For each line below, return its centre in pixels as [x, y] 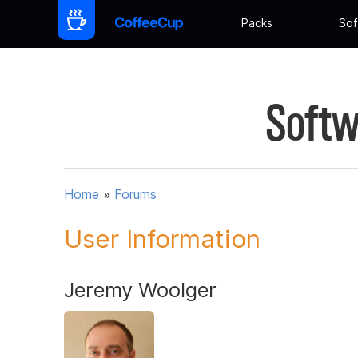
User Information [162, 239]
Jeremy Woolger [140, 289]
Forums [135, 195]
